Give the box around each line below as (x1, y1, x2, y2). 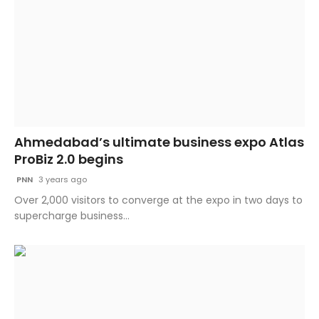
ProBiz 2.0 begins (14, 150, 123, 169)
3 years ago (36, 174, 87, 186)
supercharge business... (14, 209, 130, 224)
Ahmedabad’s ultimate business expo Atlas (14, 133, 304, 152)
